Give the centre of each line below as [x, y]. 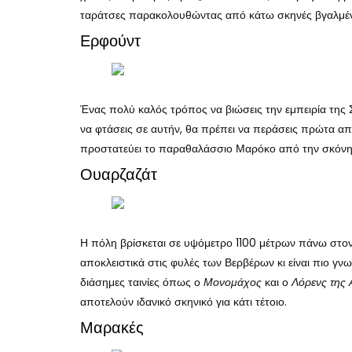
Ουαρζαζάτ [119, 174]
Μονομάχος [233, 282]
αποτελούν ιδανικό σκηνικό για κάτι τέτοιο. [183, 301]
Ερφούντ [110, 40]
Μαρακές [112, 327]
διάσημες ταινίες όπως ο [142, 282]
